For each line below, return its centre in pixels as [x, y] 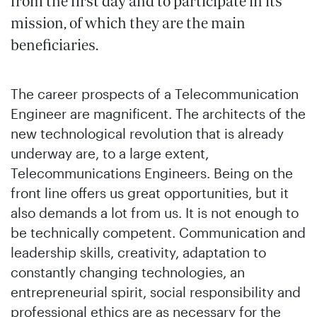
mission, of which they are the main [128, 23]
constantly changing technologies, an [128, 272]
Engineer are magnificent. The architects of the [158, 114]
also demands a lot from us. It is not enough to [155, 213]
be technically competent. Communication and [158, 232]
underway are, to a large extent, [110, 153]
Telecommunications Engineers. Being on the [152, 173]
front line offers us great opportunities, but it [150, 193]
